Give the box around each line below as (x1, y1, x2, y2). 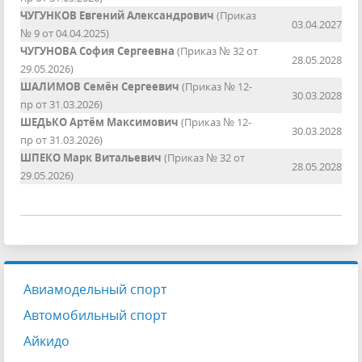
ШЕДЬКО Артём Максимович (20, 115, 179, 130)
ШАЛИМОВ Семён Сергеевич (20, 79, 179, 95)
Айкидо (23, 332, 69, 351)
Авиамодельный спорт (23, 280, 166, 299)
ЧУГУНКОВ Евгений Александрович (20, 8, 214, 23)
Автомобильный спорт (23, 306, 166, 325)
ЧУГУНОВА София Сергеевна (20, 44, 175, 59)
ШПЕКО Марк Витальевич (20, 150, 162, 166)
